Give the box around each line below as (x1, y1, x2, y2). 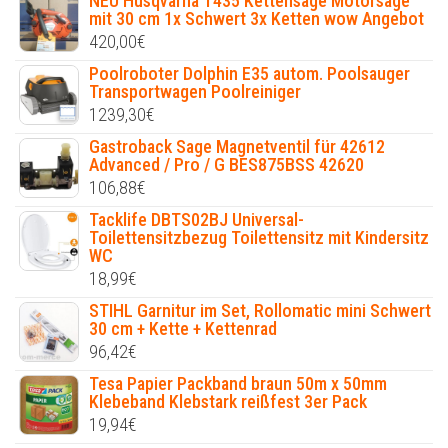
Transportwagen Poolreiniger (89, 80, 301, 102)
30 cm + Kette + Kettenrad (89, 317, 277, 339)
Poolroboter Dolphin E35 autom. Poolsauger (89, 62, 410, 84)
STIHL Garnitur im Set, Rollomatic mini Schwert (89, 299, 431, 321)
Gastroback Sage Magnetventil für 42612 (89, 135, 385, 157)
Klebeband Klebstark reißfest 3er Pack (89, 390, 367, 412)
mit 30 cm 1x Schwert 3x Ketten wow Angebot (89, 7, 424, 29)
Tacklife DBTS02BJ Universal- (89, 208, 304, 230)
